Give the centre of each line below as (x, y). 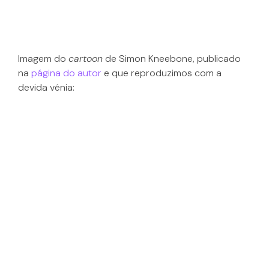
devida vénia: (46, 88)
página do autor (66, 73)
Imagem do (43, 59)
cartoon (86, 59)
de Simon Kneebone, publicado (172, 59)
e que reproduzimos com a (162, 73)
